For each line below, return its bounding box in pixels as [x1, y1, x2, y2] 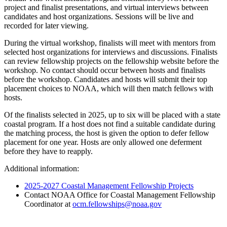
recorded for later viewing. [4, 21, 89, 30]
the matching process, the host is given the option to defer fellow [4, 128, 209, 137]
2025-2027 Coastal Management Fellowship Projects [24, 181, 194, 190]
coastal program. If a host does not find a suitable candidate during [4, 119, 215, 128]
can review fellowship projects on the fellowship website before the [4, 56, 219, 65]
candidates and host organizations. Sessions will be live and [4, 12, 194, 21]
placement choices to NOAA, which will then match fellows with [4, 84, 213, 93]
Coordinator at [24, 199, 72, 208]
